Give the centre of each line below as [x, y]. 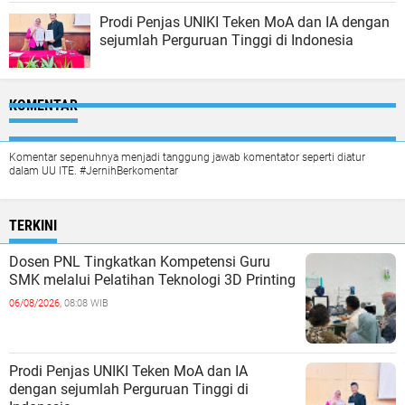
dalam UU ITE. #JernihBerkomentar [94, 171]
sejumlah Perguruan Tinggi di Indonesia [226, 40]
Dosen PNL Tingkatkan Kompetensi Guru [140, 262]
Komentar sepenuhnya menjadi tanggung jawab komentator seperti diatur [187, 157]
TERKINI [33, 226]
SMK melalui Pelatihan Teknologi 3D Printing [152, 280]
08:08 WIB [86, 303]
